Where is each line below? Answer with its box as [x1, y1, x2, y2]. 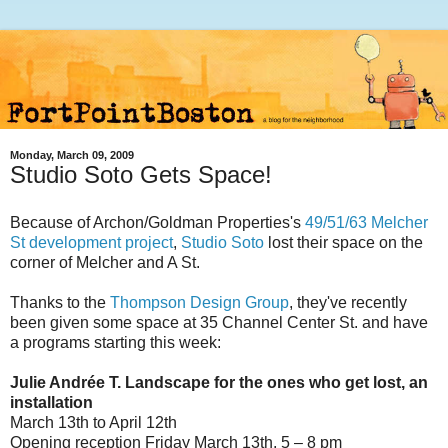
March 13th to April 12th [10, 413, 177, 431]
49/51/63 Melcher [305, 213, 428, 231]
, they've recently [289, 293, 407, 311]
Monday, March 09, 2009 [10, 149, 134, 162]
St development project [10, 233, 173, 251]
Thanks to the [10, 293, 110, 311]
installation [10, 393, 93, 411]
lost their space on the [264, 233, 423, 251]
